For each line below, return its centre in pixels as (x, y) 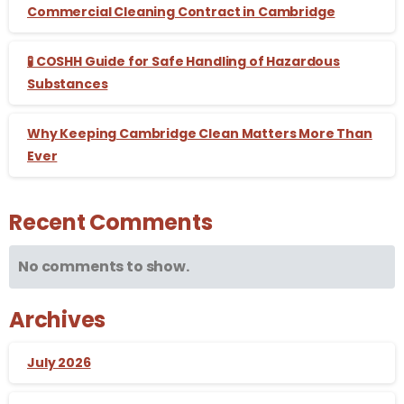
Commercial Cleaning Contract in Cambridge (181, 11)
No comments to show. (104, 266)
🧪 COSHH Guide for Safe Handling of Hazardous (184, 61)
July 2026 (59, 362)
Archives (58, 319)
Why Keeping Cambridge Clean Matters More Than (200, 133)
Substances (68, 83)
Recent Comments (111, 222)
